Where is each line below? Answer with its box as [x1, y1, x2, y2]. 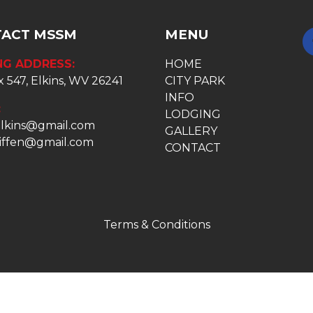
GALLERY [164, 124, 217, 138]
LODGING [164, 108, 221, 121]
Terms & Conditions [103, 217, 210, 231]
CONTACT [164, 141, 221, 154]
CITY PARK [164, 74, 225, 87]
